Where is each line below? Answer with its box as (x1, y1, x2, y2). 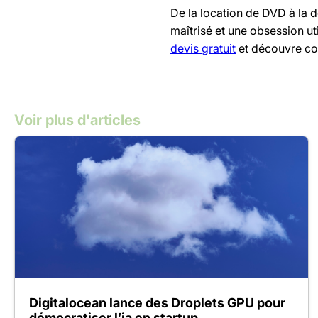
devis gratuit (170, 40, 236, 55)
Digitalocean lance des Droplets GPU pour (29, 295, 285, 310)
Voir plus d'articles (14, 111, 141, 128)
